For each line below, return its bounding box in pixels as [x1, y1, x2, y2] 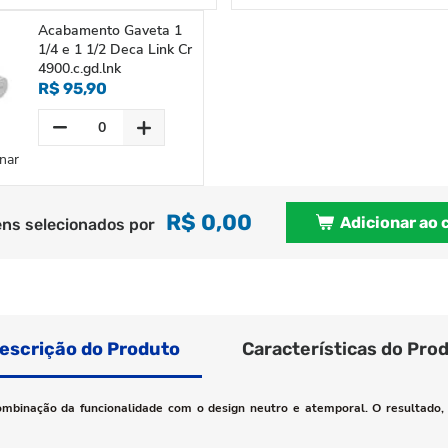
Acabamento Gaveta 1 [38, 21, 182, 40]
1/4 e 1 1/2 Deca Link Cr [38, 40, 192, 59]
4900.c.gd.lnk [38, 59, 121, 78]
